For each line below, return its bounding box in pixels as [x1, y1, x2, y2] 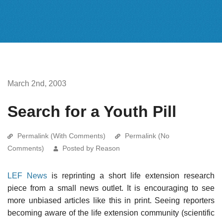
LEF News [7, 171, 47, 180]
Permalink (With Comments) [17, 131, 106, 140]
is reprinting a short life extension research [47, 171, 215, 180]
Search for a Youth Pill [7, 102, 176, 120]
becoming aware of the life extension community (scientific [7, 208, 215, 217]
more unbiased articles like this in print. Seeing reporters [7, 196, 215, 205]
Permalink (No [125, 131, 169, 140]
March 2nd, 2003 [7, 79, 66, 88]
